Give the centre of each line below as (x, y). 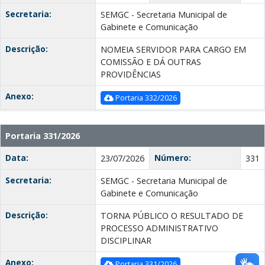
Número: (173, 158)
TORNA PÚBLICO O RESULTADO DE (172, 216)
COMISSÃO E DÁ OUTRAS (151, 62)
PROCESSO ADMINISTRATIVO (159, 228)
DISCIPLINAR (126, 241)
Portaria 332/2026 (145, 98)
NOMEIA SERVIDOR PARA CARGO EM (173, 50)
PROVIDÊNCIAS (131, 75)
